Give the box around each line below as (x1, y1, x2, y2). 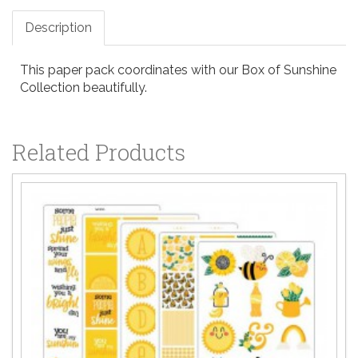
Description (25, 19, 92, 35)
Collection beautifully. (20, 79, 147, 95)
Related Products (12, 137, 185, 167)
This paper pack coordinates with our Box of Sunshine (20, 62, 336, 78)
